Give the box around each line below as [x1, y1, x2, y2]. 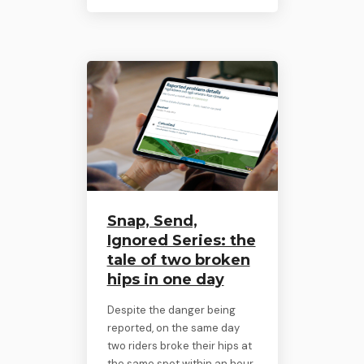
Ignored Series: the [106, 231, 256, 249]
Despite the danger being [106, 302, 236, 317]
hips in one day [106, 270, 224, 288]
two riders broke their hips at [106, 338, 252, 353]
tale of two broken [106, 250, 250, 269]
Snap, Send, [106, 211, 197, 230]
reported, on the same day [106, 320, 240, 335]
